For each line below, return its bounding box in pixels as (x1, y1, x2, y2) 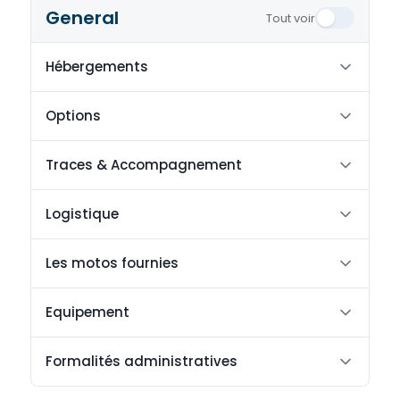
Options (46, 106, 101, 125)
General (46, 5, 119, 30)
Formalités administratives (46, 352, 237, 371)
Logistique (46, 204, 119, 223)
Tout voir (266, 9, 315, 27)
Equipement (46, 303, 129, 321)
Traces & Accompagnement (46, 155, 242, 174)
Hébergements (46, 57, 148, 76)
